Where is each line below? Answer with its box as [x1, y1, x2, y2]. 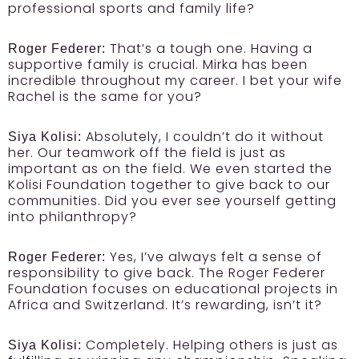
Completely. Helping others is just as [82, 336, 338, 354]
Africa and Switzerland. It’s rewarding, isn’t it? [8, 296, 322, 314]
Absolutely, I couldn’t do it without [82, 127, 324, 146]
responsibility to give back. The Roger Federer [8, 264, 325, 282]
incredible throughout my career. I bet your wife [8, 71, 342, 90]
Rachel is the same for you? [8, 87, 202, 106]
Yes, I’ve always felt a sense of [106, 248, 322, 266]
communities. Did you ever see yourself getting [8, 192, 337, 210]
